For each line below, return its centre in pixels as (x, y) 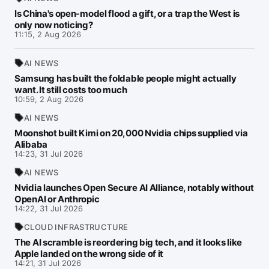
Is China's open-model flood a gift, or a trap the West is (127, 14)
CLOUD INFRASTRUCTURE (76, 227)
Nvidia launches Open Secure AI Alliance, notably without (134, 188)
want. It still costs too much (71, 90)
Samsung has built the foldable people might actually (125, 78)
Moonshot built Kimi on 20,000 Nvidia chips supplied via (131, 133)
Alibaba (31, 144)
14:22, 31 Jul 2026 (49, 208)
